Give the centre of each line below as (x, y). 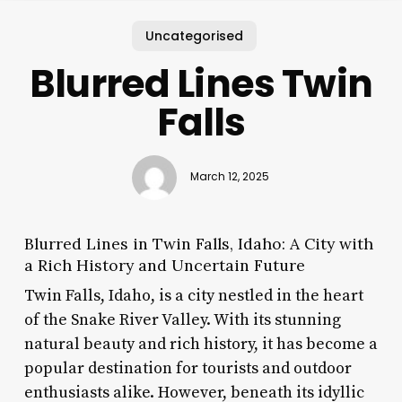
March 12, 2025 (230, 177)
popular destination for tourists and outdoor (188, 368)
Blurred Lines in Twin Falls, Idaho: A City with (198, 243)
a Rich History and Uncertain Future (164, 265)
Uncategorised (194, 35)
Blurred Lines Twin (201, 83)
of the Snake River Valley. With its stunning (182, 319)
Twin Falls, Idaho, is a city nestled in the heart (193, 295)
